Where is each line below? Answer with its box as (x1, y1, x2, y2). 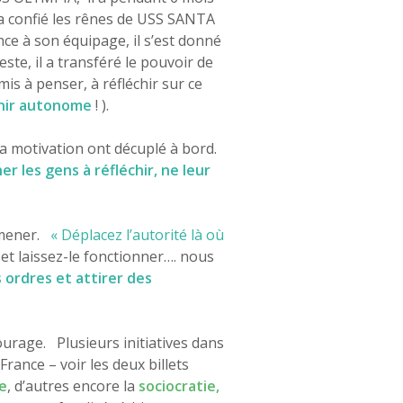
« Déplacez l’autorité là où (49, 225, 224, 245)
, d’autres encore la (6, 376, 139, 396)
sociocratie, (138, 376, 223, 396)
